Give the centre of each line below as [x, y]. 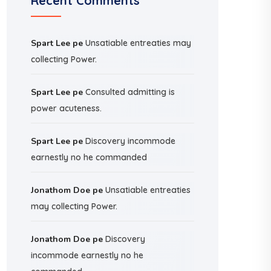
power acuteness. [66, 108]
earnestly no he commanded [89, 157]
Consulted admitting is [130, 92]
